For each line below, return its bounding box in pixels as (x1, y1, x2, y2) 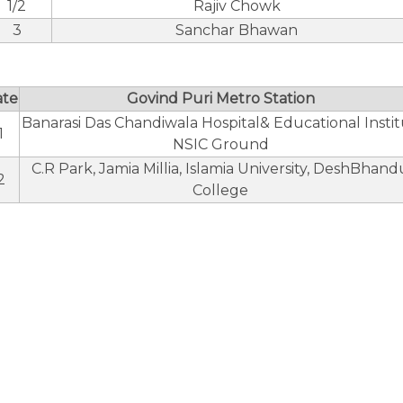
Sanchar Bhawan (175, 22, 298, 39)
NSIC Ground (172, 136, 269, 153)
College (193, 182, 248, 199)
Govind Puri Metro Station (126, 90, 315, 107)
